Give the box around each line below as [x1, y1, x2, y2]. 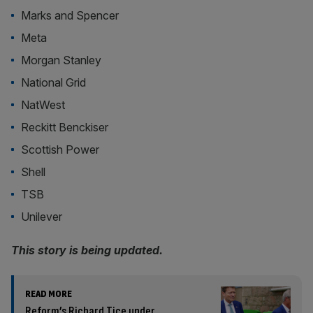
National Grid [21, 75, 87, 89]
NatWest [21, 98, 68, 112]
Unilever [21, 210, 63, 224]
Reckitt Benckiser [21, 120, 109, 134]
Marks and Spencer [21, 8, 122, 22]
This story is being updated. [11, 243, 163, 257]
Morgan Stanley [21, 53, 102, 67]
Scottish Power [21, 143, 100, 156]
